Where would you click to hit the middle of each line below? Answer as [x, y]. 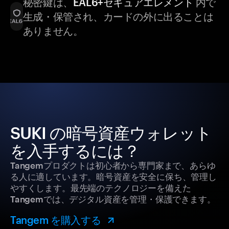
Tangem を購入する [56, 220]
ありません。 [53, 31]
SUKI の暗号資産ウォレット [111, 133]
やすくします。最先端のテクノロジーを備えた [101, 188]
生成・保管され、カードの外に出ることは [118, 17]
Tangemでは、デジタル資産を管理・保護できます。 [113, 199]
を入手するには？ [75, 151]
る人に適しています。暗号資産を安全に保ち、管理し [113, 177]
